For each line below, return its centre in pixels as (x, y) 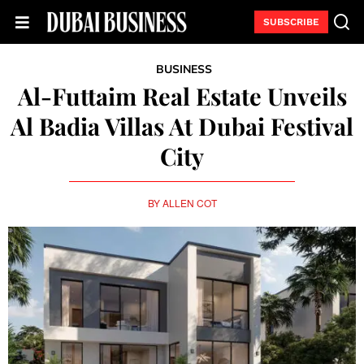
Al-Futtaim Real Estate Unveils (182, 96)
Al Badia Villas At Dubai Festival (182, 126)
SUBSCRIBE (291, 22)
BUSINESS (184, 70)
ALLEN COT (189, 202)
